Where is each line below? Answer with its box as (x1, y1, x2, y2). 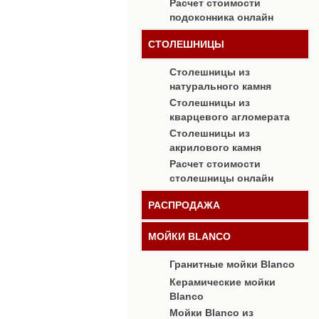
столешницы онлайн (169, 172, 273, 182)
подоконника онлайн (169, 11, 273, 21)
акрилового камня (169, 142, 261, 152)
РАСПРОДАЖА (148, 199, 220, 211)
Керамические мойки (169, 276, 276, 288)
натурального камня (169, 80, 271, 90)
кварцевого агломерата (169, 111, 290, 121)
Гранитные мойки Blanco (169, 258, 295, 270)
